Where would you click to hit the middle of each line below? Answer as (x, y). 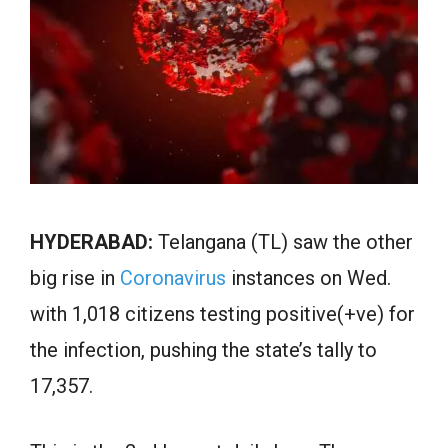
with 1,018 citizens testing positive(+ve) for (222, 314)
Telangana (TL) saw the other (283, 242)
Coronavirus (173, 278)
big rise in (75, 278)
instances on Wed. (308, 278)
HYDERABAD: (91, 242)
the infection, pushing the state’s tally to (203, 350)
